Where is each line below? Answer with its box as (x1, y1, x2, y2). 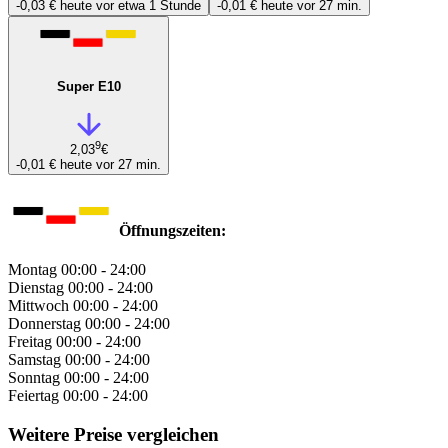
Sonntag (8, 369, 60, 387)
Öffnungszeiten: (119, 222, 226, 240)
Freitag (8, 333, 52, 351)
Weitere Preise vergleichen (8, 424, 219, 446)
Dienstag (8, 279, 64, 297)
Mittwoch (8, 297, 69, 315)
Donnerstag (8, 315, 81, 333)
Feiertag (8, 387, 59, 405)
